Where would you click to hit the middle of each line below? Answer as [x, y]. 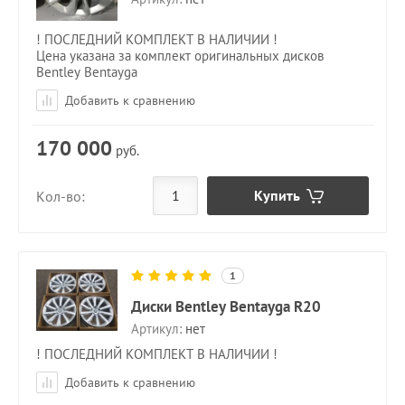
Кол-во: [61, 196]
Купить [277, 196]
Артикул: [156, 329]
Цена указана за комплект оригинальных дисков [180, 56]
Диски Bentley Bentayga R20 [226, 307]
